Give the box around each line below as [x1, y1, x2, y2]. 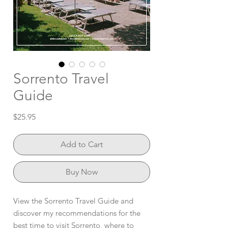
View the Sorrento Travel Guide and [13, 195, 133, 206]
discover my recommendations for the [13, 208, 140, 218]
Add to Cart [61, 139, 103, 149]
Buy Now [66, 166, 98, 177]
